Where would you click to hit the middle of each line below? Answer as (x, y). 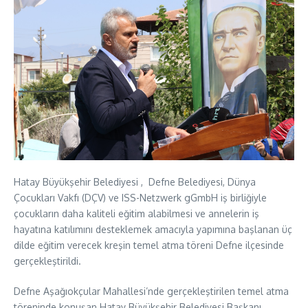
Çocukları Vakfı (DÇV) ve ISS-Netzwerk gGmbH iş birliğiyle (140, 198)
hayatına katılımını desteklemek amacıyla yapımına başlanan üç (153, 230)
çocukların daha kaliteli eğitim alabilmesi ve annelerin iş (136, 214)
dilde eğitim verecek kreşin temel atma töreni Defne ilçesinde (149, 245)
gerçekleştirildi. (47, 261)
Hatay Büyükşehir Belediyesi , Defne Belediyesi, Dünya (135, 182)
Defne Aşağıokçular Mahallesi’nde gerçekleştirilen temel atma (151, 291)
